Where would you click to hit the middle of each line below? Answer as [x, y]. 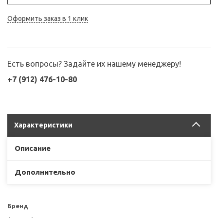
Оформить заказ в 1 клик [48, 18]
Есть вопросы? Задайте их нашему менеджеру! [94, 64]
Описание [33, 148]
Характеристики [43, 125]
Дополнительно [45, 172]
